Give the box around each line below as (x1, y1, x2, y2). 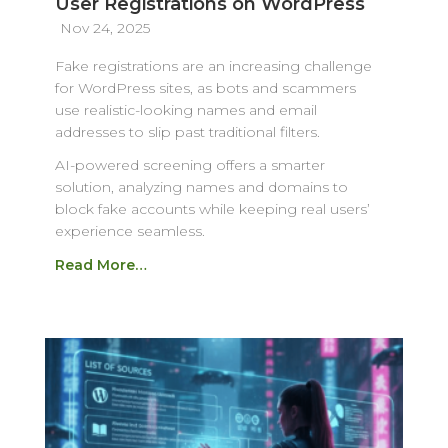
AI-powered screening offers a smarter (54, 156, 325, 175)
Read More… (54, 256, 147, 275)
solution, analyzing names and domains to (54, 178, 348, 197)
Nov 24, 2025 (59, 19, 150, 38)
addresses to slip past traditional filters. (54, 123, 320, 142)
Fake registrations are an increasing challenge (54, 57, 372, 76)
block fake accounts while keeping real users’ (54, 200, 370, 219)
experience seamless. (54, 222, 205, 241)
